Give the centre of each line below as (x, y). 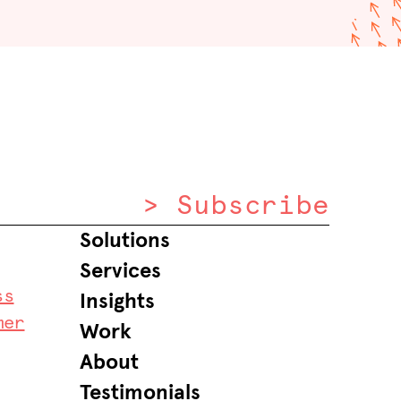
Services (121, 271)
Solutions (125, 241)
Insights (118, 302)
